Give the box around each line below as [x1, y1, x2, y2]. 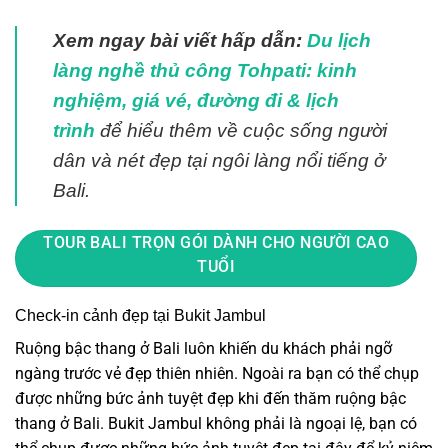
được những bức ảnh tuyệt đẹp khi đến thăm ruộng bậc [15, 388, 406, 408]
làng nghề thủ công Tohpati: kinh [53, 59, 357, 81]
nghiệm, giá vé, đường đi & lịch [53, 89, 339, 111]
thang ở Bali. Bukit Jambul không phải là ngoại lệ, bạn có [15, 413, 417, 433]
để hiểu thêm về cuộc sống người [100, 119, 387, 141]
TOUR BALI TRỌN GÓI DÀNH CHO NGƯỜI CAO [43, 234, 390, 253]
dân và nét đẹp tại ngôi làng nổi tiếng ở [53, 149, 385, 171]
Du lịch [307, 29, 371, 51]
